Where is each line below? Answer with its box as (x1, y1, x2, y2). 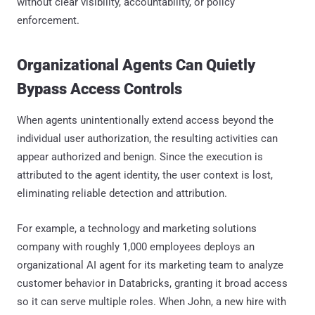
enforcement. (17, 13, 79, 27)
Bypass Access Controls (17, 79, 182, 98)
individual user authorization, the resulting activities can (17, 131, 278, 145)
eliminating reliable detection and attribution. (17, 186, 227, 200)
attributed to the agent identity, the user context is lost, (17, 168, 273, 181)
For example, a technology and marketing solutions (17, 221, 257, 235)
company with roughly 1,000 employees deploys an (17, 240, 255, 253)
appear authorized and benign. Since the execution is (17, 150, 263, 163)
